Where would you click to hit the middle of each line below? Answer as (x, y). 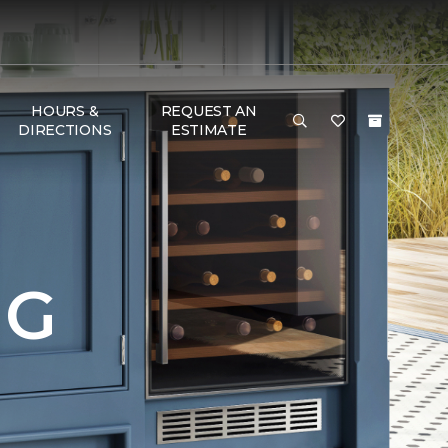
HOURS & (65, 111)
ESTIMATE (208, 130)
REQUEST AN (208, 111)
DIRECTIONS (65, 130)
